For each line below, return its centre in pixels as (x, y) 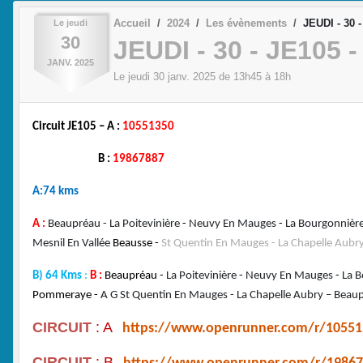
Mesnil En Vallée (73, 243)
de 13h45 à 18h (253, 77)
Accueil (132, 23)
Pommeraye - (66, 295)
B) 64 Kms (58, 275)
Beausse (132, 243)
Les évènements (246, 23)
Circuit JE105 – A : (77, 126)
